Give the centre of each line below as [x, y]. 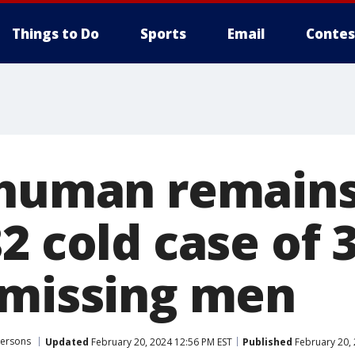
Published [267, 342]
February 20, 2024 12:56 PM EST [160, 342]
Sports [163, 34]
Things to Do [55, 34]
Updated [67, 342]
